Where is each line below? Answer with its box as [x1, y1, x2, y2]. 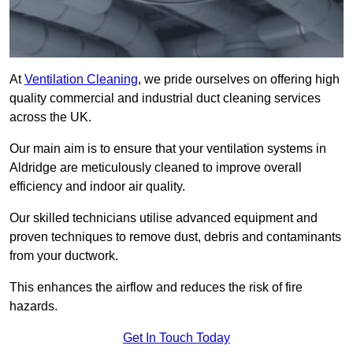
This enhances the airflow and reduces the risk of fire [9, 281, 303, 295]
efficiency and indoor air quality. [9, 180, 185, 194]
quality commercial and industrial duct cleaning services [9, 91, 321, 106]
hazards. [9, 299, 58, 314]
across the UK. [9, 110, 91, 124]
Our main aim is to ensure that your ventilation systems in [9, 142, 326, 156]
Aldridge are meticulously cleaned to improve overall [9, 161, 302, 175]
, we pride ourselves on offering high [138, 72, 340, 87]
